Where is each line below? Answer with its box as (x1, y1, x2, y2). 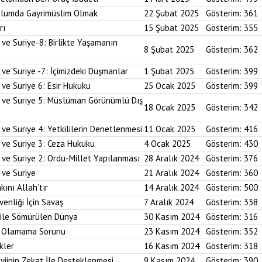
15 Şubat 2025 (144, 22, 199, 33)
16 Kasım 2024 (144, 240, 199, 251)
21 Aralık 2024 (144, 167, 199, 178)
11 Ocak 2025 (144, 123, 195, 135)
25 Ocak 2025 (144, 80, 195, 91)
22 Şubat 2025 (144, 8, 199, 19)
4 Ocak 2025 (144, 138, 191, 149)
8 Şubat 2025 (144, 44, 194, 55)
